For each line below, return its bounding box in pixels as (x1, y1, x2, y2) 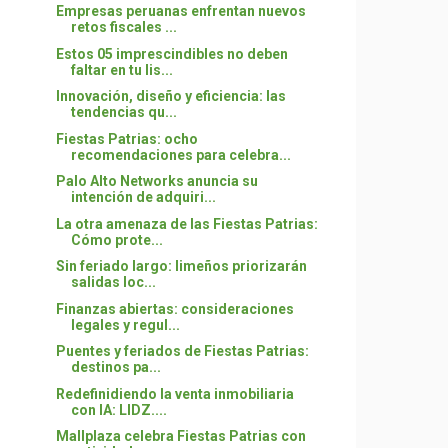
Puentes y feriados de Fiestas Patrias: (55, 343, 309, 359)
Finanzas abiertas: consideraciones (55, 300, 294, 317)
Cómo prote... (70, 231, 163, 248)
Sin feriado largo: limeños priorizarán (55, 258, 307, 274)
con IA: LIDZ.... (70, 401, 167, 418)
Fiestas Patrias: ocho (55, 130, 198, 147)
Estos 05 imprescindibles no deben (55, 45, 288, 62)
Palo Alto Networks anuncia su (55, 173, 258, 189)
